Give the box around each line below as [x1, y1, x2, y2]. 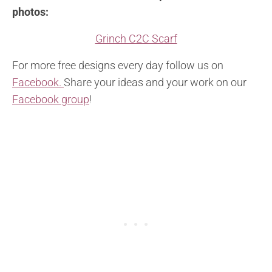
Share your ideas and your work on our [64, 75, 246, 89]
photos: [12, 5, 49, 18]
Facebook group [12, 92, 89, 106]
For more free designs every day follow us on [12, 58, 223, 72]
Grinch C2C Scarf [95, 32, 177, 45]
